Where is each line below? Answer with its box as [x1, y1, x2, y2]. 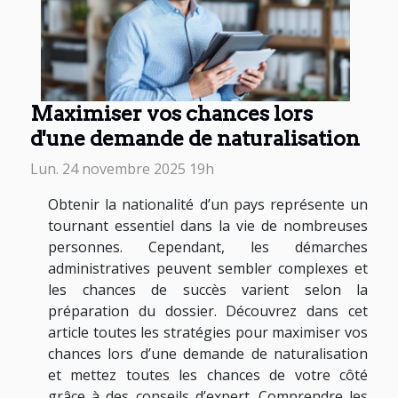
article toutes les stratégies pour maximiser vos [48, 322, 368, 342]
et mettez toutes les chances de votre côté [48, 364, 368, 385]
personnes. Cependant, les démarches [48, 236, 368, 257]
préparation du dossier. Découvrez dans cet [48, 300, 368, 321]
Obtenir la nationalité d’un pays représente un [48, 194, 368, 214]
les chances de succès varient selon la [48, 279, 368, 299]
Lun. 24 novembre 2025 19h [30, 158, 214, 179]
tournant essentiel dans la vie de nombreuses [48, 215, 368, 235]
